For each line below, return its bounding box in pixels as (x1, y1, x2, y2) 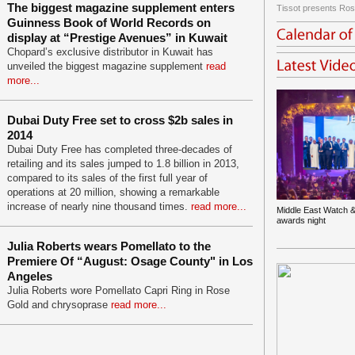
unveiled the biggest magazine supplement (7, 60, 206, 72)
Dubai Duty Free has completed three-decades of (7, 143, 232, 155)
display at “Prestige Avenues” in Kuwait (7, 31, 227, 44)
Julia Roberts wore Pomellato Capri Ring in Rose (7, 284, 230, 296)
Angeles (7, 269, 52, 283)
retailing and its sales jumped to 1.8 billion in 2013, (7, 158, 239, 170)
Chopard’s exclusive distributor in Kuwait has (7, 46, 213, 58)
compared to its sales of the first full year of (7, 172, 208, 184)
